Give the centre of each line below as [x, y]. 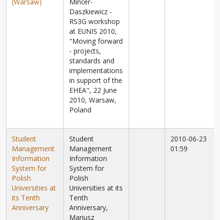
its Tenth [26, 198]
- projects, [85, 51]
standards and [92, 61]
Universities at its [96, 188]
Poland [81, 110]
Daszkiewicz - [91, 12]
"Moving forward [96, 41]
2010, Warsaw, [93, 100]
